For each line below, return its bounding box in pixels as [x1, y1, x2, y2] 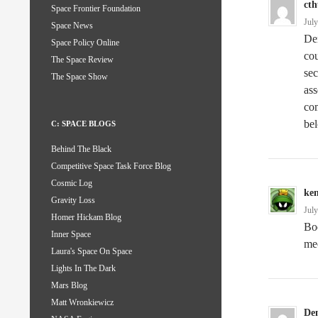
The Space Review [51, 55, 114, 65]
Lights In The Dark [51, 263, 116, 274]
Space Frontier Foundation [51, 4, 141, 14]
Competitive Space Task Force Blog [51, 161, 171, 172]
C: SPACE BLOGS [51, 119, 116, 128]
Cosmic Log [51, 178, 92, 189]
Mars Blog [51, 280, 87, 291]
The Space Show [51, 72, 108, 82]
